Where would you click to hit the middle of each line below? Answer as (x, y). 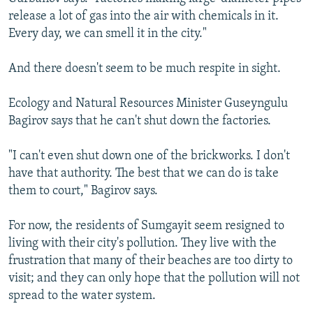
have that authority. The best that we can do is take (144, 173)
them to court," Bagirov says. (83, 191)
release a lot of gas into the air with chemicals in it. (144, 16)
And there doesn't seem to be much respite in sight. (145, 68)
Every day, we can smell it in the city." (108, 34)
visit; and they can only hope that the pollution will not (154, 278)
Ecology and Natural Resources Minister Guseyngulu (148, 103)
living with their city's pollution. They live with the (143, 243)
